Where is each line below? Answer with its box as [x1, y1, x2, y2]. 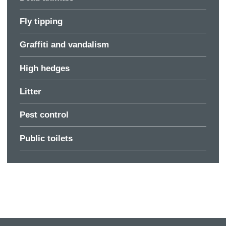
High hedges [20, 63, 70, 73]
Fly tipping [20, 16, 63, 26]
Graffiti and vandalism [20, 40, 109, 50]
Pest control [20, 110, 69, 120]
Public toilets [20, 133, 73, 143]
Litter [20, 86, 42, 96]
